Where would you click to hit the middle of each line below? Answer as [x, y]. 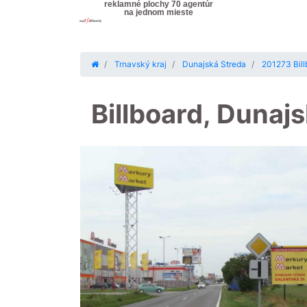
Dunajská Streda [214, 64]
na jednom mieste [158, 12]
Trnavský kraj [140, 64]
